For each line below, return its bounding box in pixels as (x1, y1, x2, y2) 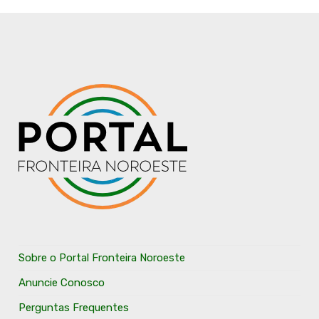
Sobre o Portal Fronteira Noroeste (19, 251, 186, 264)
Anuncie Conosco (19, 276, 105, 289)
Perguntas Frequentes (19, 300, 130, 314)
